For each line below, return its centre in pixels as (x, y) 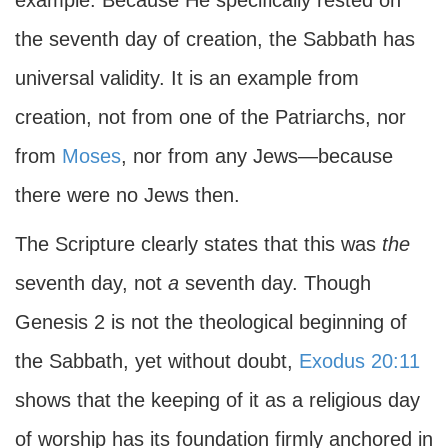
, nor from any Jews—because (257, 156)
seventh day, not (91, 283)
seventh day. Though (275, 283)
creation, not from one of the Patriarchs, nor (210, 117)
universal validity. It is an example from (187, 78)
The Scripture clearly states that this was (198, 244)
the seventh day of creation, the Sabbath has (215, 39)
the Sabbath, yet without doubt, (157, 361)
